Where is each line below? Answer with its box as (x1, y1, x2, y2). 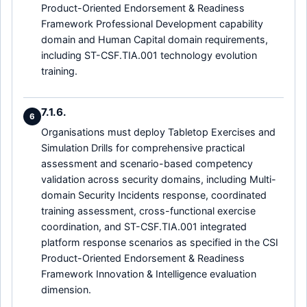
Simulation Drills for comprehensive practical (41, 141, 245, 153)
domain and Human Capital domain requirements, (41, 34, 268, 46)
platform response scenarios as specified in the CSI (41, 236, 278, 248)
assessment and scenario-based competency (41, 157, 253, 169)
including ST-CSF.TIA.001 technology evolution (41, 49, 257, 62)
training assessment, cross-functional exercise (41, 204, 256, 217)
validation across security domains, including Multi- (41, 173, 276, 185)
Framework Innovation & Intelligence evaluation (41, 267, 256, 280)
